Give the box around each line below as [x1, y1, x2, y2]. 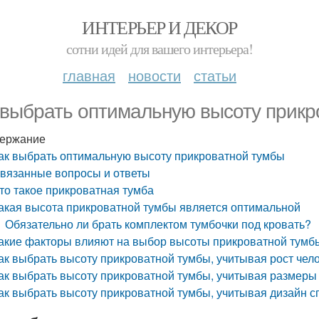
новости [128, 65, 181, 85]
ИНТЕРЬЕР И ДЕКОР [82, 15, 237, 39]
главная [63, 65, 115, 85]
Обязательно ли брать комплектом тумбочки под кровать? [5, 216, 312, 232]
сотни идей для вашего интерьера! [66, 39, 253, 58]
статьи [194, 65, 236, 85]
